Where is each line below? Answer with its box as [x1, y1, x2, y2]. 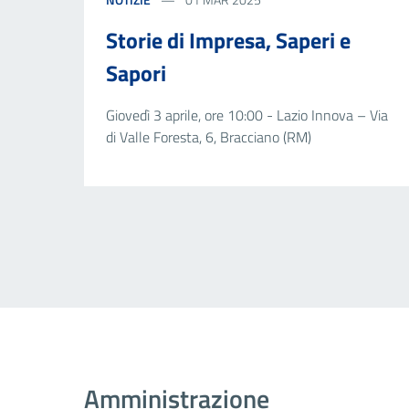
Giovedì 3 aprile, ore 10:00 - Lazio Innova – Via [106, 103, 388, 126]
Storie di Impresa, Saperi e [106, 23, 351, 57]
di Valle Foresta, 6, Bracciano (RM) [106, 125, 311, 148]
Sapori [106, 56, 166, 89]
